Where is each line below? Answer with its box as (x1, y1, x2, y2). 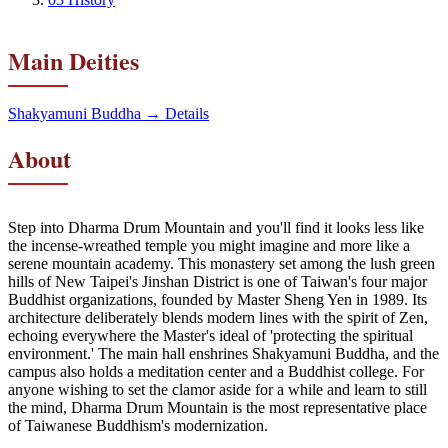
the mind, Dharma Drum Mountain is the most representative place (8, 398, 427, 416)
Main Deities (8, 42, 139, 78)
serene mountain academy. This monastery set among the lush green (8, 254, 435, 272)
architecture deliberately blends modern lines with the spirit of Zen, (8, 308, 428, 326)
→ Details (145, 104, 209, 122)
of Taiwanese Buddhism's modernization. (8, 416, 268, 434)
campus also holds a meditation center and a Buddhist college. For (8, 362, 424, 380)
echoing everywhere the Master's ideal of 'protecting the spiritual (8, 326, 413, 344)
